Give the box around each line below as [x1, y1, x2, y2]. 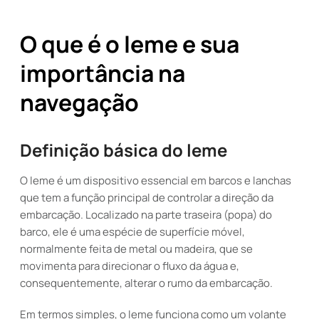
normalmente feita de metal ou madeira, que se [20, 241, 253, 256]
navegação [20, 87, 139, 118]
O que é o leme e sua [20, 28, 239, 60]
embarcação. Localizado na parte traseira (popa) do [20, 207, 272, 222]
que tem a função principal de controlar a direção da [20, 190, 273, 205]
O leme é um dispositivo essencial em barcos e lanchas [20, 173, 291, 188]
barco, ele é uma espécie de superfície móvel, [20, 224, 245, 239]
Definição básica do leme [20, 138, 227, 162]
